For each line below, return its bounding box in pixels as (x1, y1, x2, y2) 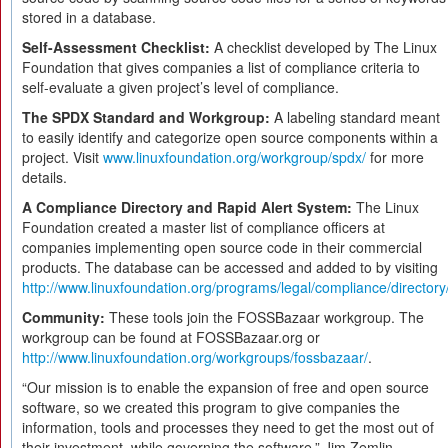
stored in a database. (22, 7, 156, 27)
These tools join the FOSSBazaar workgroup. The (105, 307, 424, 327)
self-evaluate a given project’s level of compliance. (22, 77, 339, 97)
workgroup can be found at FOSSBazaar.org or (22, 327, 320, 347)
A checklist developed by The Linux (214, 37, 437, 57)
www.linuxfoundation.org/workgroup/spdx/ (103, 147, 366, 167)
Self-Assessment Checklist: (22, 37, 214, 57)
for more (366, 147, 424, 167)
